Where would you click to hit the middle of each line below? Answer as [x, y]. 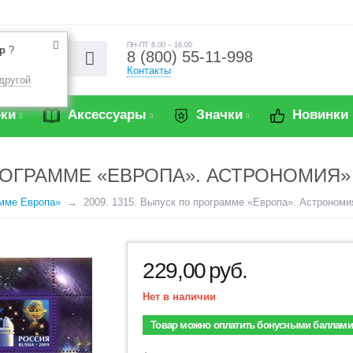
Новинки [318, 115]
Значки [217, 115]
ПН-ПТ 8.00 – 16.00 [160, 45]
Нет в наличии [180, 297]
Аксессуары [105, 115]
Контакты [149, 71]
